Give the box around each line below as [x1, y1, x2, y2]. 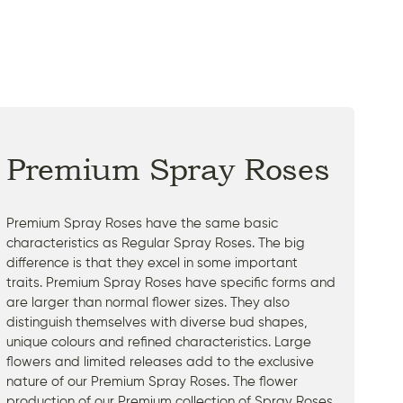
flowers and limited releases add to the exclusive [6, 354, 314, 369]
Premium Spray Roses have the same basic [6, 216, 278, 230]
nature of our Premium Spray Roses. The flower [6, 374, 298, 389]
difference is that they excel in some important [6, 255, 298, 270]
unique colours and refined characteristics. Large [6, 335, 311, 349]
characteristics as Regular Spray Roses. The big [6, 236, 305, 250]
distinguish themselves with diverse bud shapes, [6, 315, 308, 329]
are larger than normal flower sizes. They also [6, 295, 290, 309]
